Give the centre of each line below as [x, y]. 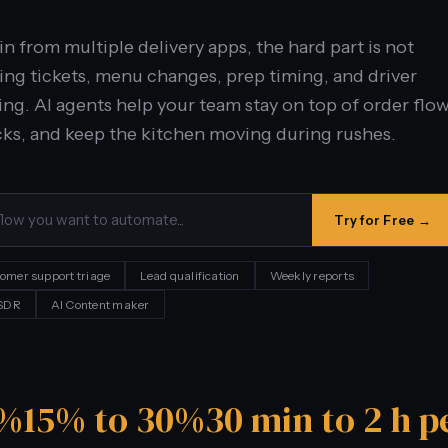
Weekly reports [312, 275]
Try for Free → [382, 219]
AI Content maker [100, 304]
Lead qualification [190, 275]
